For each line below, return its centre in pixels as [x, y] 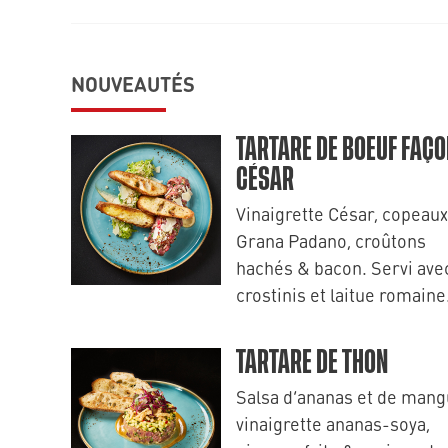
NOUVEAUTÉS [133, 83]
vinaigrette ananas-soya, [333, 423]
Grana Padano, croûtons [331, 240]
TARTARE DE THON [312, 363]
